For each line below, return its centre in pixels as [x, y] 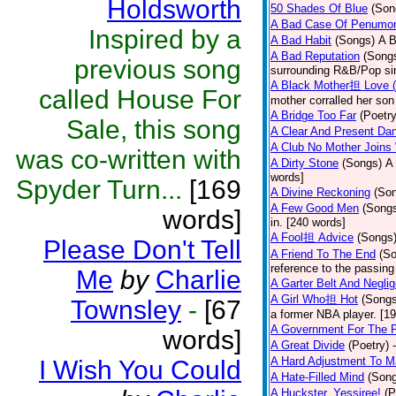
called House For [140, 99]
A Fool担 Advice [312, 237]
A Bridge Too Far [313, 115]
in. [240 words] [308, 222]
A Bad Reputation [315, 56]
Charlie [198, 280]
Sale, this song [154, 129]
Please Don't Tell [142, 250]
